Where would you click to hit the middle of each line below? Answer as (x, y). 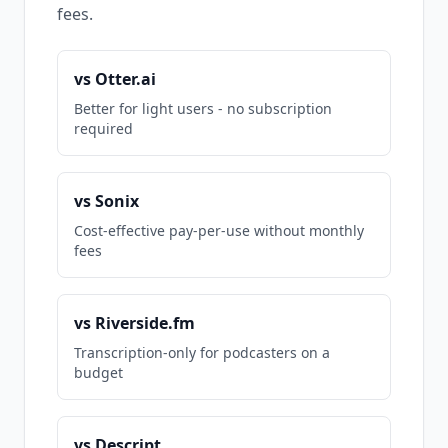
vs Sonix (106, 201)
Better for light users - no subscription (203, 108)
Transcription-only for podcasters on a (202, 352)
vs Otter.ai (115, 79)
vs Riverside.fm (134, 323)
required (103, 128)
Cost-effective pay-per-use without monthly (219, 230)
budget (98, 372)
